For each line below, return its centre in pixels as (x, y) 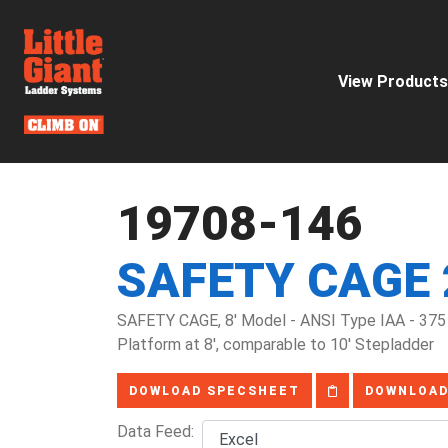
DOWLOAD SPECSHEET (214, 391)
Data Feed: (159, 431)
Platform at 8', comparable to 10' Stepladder (275, 344)
